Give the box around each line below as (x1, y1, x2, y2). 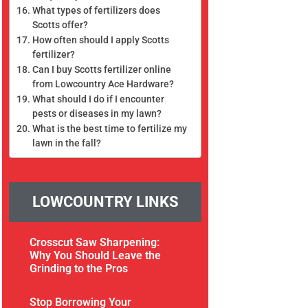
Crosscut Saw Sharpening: (30, 235, 160, 249)
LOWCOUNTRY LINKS (32, 192, 179, 210)
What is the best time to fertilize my (32, 122, 188, 134)
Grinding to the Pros (30, 261, 129, 275)
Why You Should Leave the (30, 248, 162, 262)
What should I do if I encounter (32, 93, 165, 104)
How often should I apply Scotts (32, 34, 170, 45)
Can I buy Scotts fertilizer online (32, 63, 172, 75)
